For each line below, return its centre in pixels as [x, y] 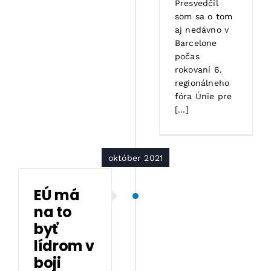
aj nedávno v [202, 29]
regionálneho [202, 83]
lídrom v [64, 246]
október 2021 [135, 158]
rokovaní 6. [198, 69]
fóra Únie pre [203, 96]
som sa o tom [204, 16]
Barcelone [196, 43]
